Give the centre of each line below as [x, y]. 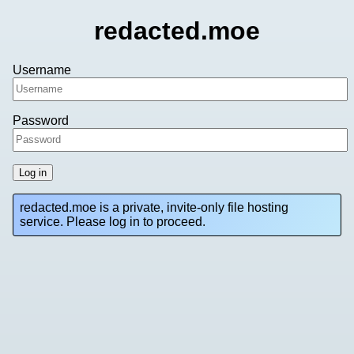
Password [41, 120]
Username [42, 70]
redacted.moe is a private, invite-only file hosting [154, 207]
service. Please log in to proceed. [113, 221]
